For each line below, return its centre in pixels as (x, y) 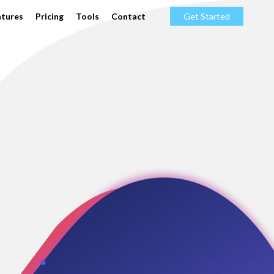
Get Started (207, 16)
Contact (128, 16)
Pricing (50, 16)
